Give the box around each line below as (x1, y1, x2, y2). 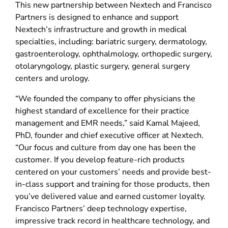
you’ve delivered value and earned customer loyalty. (15, 190, 206, 202)
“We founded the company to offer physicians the (15, 93, 195, 104)
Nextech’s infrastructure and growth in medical (15, 23, 187, 35)
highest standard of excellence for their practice (15, 105, 189, 117)
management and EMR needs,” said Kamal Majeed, (15, 117, 200, 129)
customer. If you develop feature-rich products (15, 154, 185, 165)
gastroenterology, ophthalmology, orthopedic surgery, (15, 48, 212, 60)
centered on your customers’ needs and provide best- (15, 166, 211, 178)
